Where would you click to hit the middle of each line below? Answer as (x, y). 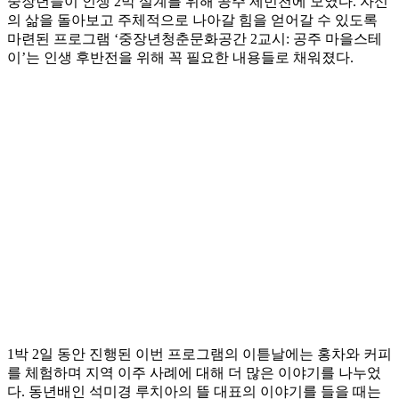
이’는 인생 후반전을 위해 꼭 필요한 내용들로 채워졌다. (180, 58)
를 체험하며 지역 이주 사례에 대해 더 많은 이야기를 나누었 (194, 373)
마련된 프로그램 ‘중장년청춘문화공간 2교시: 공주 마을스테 (195, 39)
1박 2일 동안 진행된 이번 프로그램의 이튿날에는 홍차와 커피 (199, 354)
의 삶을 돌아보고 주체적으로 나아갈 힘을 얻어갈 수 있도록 (192, 20)
